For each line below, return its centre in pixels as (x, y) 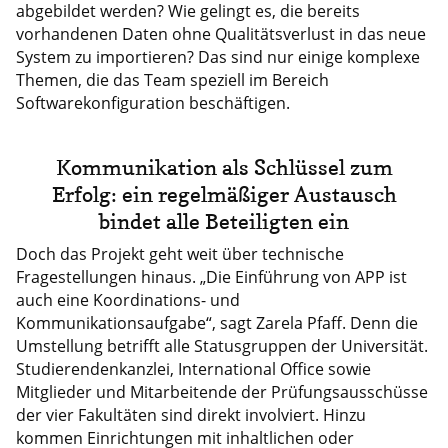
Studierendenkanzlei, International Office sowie (193, 368)
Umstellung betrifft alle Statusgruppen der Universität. (221, 345)
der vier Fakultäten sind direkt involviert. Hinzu (190, 414)
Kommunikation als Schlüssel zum (224, 166)
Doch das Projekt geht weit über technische (179, 253)
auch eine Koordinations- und (127, 299)
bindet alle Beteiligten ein (224, 220)
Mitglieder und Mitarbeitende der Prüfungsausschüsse (221, 391)
